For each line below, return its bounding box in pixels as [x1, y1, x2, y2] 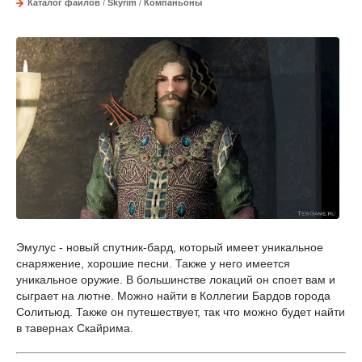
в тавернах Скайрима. [16, 322, 137, 335]
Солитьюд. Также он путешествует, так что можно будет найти [16, 305, 345, 319]
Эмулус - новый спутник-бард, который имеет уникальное [16, 241, 323, 255]
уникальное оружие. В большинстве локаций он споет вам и [16, 273, 335, 287]
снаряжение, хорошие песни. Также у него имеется [16, 257, 290, 271]
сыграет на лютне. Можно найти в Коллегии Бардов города [16, 289, 330, 303]
